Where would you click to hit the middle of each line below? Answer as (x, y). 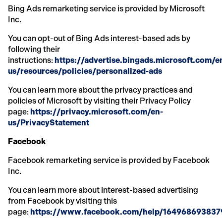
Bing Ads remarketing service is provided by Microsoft (106, 8)
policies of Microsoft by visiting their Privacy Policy (99, 101)
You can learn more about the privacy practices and (100, 90)
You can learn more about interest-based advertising (103, 190)
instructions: (30, 60)
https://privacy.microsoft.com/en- (96, 111)
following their (34, 49)
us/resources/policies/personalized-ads (85, 71)
